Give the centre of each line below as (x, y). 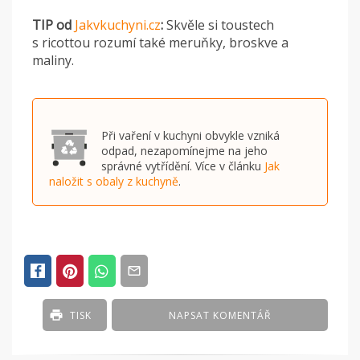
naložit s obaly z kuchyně (114, 182)
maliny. (55, 61)
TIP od (53, 25)
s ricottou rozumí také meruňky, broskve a (160, 43)
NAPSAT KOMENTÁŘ (220, 316)
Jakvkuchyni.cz (118, 25)
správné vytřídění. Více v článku (183, 166)
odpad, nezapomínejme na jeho (184, 151)
